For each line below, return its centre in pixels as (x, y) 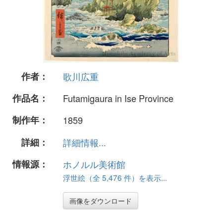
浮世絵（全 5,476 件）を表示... (115, 177)
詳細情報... (84, 142)
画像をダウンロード (101, 200)
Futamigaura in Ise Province (118, 98)
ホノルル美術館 (94, 164)
